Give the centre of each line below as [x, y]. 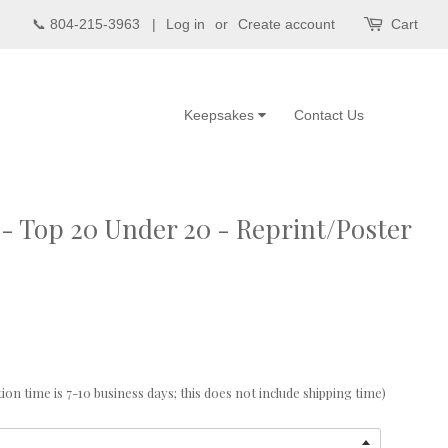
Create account [286, 24]
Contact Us [329, 115]
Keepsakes [221, 115]
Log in [185, 24]
